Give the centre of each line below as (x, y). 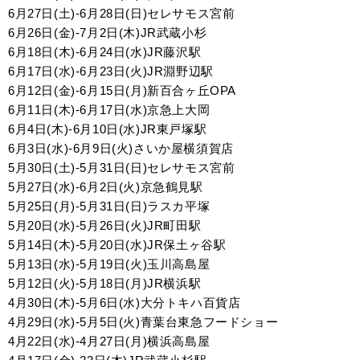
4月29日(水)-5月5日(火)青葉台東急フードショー (143, 322)
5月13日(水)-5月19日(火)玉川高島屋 (109, 264)
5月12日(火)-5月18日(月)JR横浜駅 (105, 283)
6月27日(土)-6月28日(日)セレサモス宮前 (122, 13)
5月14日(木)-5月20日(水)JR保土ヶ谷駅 (117, 245)
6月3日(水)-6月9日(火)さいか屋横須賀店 (121, 148)
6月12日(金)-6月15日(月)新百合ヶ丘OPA (123, 90)
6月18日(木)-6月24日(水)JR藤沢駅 (105, 52)
